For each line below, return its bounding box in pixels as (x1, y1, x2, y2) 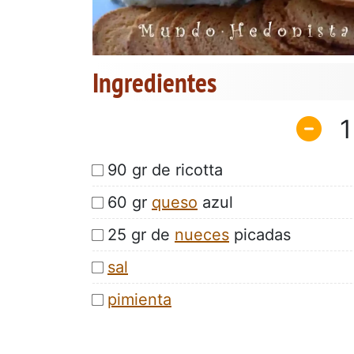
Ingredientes (92, 64, 217, 101)
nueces (175, 224, 229, 244)
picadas (229, 224, 291, 244)
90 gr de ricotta (107, 160, 223, 179)
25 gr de (107, 224, 175, 244)
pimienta (107, 289, 171, 309)
